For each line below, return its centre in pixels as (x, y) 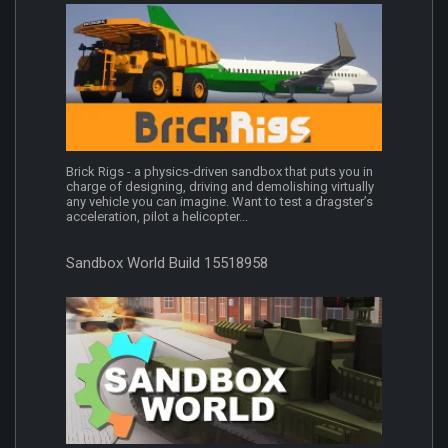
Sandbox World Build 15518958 (167, 263)
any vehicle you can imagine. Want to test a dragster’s (219, 202)
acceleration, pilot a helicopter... (157, 217)
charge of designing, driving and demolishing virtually (220, 187)
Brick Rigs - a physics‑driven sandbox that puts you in (219, 172)
